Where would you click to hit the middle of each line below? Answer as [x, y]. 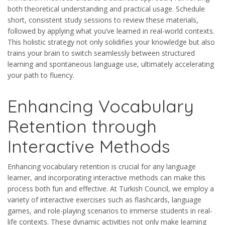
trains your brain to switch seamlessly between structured [101, 53]
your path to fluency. [41, 75]
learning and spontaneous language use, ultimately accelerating [111, 64]
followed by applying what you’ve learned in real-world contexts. [111, 31]
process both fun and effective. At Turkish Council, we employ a [111, 189]
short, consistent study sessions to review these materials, [103, 20]
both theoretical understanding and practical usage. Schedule [106, 9]
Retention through [82, 126]
